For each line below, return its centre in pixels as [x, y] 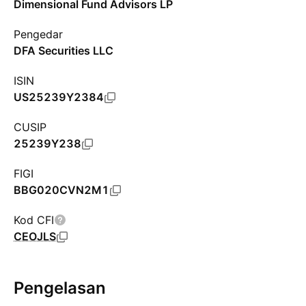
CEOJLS [35, 236]
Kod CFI [34, 220]
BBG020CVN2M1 [61, 190]
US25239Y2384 [59, 97]
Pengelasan [60, 288]
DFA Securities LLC [64, 51]
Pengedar [38, 34]
